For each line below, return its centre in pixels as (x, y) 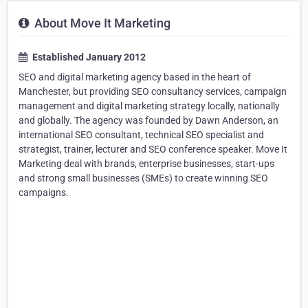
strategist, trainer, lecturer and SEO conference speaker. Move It (153, 149)
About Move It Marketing (101, 23)
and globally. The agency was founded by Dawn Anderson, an (148, 120)
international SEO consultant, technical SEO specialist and (141, 135)
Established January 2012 (88, 57)
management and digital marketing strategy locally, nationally (149, 106)
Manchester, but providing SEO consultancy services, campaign (153, 91)
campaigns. (44, 192)
